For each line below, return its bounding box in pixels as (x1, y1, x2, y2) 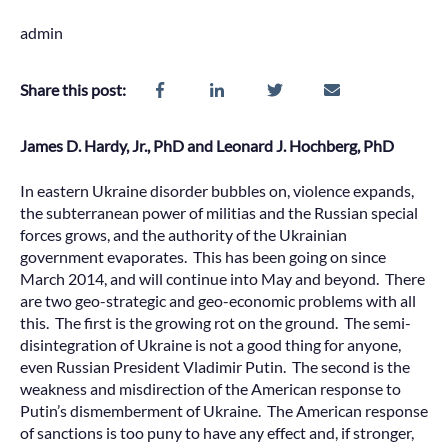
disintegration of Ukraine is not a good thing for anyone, (20, 334, 401, 354)
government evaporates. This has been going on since (20, 246, 386, 266)
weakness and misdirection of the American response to (20, 378, 401, 398)
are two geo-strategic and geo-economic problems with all (20, 290, 416, 310)
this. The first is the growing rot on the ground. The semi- (20, 312, 411, 332)
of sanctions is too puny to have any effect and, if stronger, (20, 422, 414, 442)
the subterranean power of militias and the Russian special (20, 202, 418, 222)
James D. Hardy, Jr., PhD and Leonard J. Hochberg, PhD (20, 136, 394, 156)
